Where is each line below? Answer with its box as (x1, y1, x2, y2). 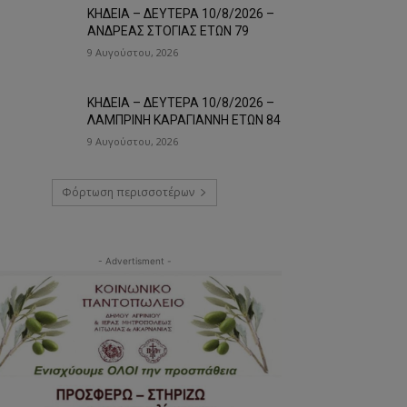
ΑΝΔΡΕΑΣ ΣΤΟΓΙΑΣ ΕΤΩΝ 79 (87, 23, 250, 38)
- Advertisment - (97, 254, 172, 266)
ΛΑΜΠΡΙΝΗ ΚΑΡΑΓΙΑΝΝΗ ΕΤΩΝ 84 (87, 112, 282, 127)
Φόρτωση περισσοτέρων (62, 184, 194, 200)
